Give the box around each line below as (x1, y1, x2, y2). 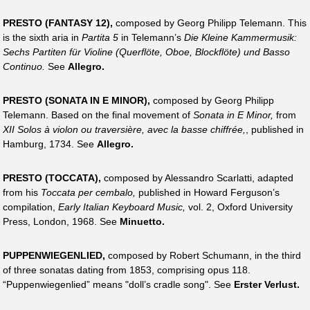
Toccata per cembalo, (41, 186, 136, 198)
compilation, (3, 201, 58, 212)
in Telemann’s (118, 31, 184, 43)
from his (3, 186, 41, 198)
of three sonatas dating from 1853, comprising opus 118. (3, 264, 250, 276)
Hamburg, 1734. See (3, 138, 97, 149)
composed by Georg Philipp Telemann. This (113, 17, 307, 28)
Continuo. (3, 60, 45, 72)
